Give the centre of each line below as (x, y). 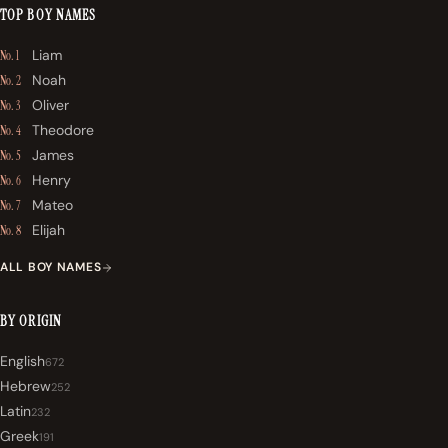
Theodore (63, 130)
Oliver (50, 105)
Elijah (48, 230)
